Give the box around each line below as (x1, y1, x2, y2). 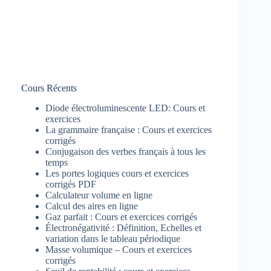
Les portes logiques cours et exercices (45, 168, 189, 179)
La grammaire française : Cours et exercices (45, 125, 212, 135)
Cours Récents (21, 83, 77, 94)
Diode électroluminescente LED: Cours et (45, 103, 205, 114)
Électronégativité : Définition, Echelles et (45, 223, 201, 233)
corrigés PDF (45, 179, 96, 190)
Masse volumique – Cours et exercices (45, 244, 192, 255)
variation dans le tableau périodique (45, 233, 180, 244)
